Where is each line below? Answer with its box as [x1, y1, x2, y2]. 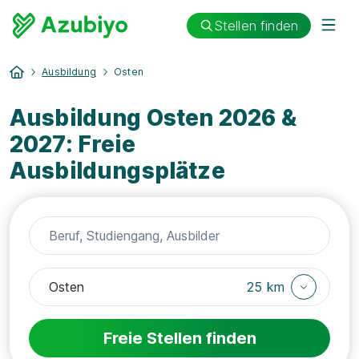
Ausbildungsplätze [10, 157, 225, 184]
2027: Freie [10, 131, 135, 158]
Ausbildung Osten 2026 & [10, 104, 296, 131]
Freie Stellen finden [103, 329, 256, 348]
